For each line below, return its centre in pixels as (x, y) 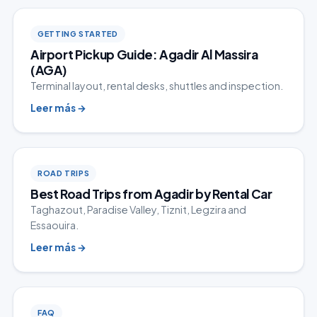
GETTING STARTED (77, 34)
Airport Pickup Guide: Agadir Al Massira (144, 54)
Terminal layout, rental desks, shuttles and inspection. (156, 86)
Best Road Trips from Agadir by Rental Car (151, 194)
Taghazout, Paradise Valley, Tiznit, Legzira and (138, 209)
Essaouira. (54, 225)
